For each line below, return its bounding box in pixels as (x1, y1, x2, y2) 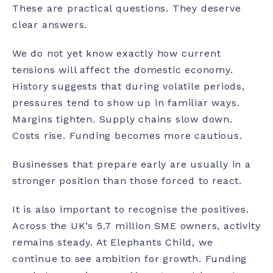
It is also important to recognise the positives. (12, 204, 249, 216)
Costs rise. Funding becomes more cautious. (12, 130, 243, 142)
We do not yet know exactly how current (12, 48, 221, 60)
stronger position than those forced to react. (12, 175, 242, 187)
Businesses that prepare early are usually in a (12, 158, 251, 171)
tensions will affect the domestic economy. (12, 64, 233, 76)
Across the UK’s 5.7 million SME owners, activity (12, 220, 261, 232)
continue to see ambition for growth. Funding (12, 253, 247, 265)
